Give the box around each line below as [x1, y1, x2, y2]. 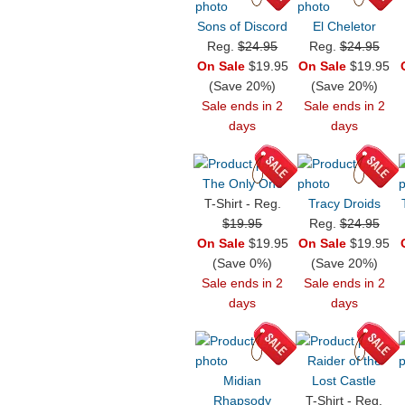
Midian [223, 373, 262, 389]
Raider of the [306, 353, 381, 369]
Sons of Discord [197, 19, 288, 34]
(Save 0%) [212, 256, 273, 271]
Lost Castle [312, 373, 377, 389]
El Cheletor [312, 19, 376, 34]
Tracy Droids [307, 196, 381, 212]
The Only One [202, 176, 283, 192]
